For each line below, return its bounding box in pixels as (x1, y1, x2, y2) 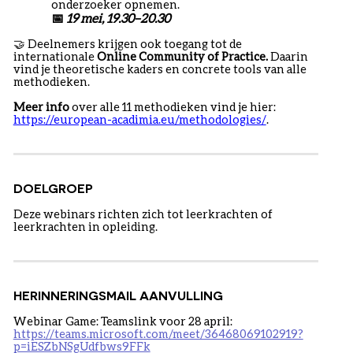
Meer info (13, 100, 69, 114)
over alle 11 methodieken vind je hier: (69, 100, 276, 114)
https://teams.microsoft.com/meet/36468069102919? (13, 327, 303, 341)
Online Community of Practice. (96, 50, 270, 64)
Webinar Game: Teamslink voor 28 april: (13, 314, 232, 329)
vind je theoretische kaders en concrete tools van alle (13, 62, 307, 76)
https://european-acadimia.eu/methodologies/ (13, 113, 266, 127)
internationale (13, 50, 97, 64)
